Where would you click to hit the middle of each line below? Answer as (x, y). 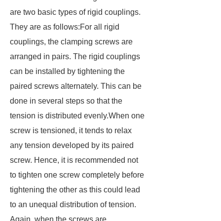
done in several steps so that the (66, 101)
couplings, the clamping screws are (71, 42)
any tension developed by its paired (72, 145)
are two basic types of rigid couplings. (75, 12)
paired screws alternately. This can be (76, 86)
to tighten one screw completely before (77, 175)
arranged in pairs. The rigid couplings (75, 56)
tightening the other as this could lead (75, 190)
